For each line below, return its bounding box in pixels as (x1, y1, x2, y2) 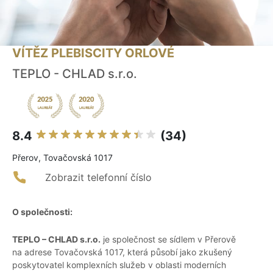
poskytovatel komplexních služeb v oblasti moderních (12, 260, 226, 271)
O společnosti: (12, 207, 73, 218)
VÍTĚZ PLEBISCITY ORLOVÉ (12, 46, 174, 61)
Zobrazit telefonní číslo (45, 171, 152, 184)
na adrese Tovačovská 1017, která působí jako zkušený (12, 247, 232, 258)
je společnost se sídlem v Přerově (101, 234, 236, 245)
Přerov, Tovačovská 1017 (12, 152, 113, 163)
